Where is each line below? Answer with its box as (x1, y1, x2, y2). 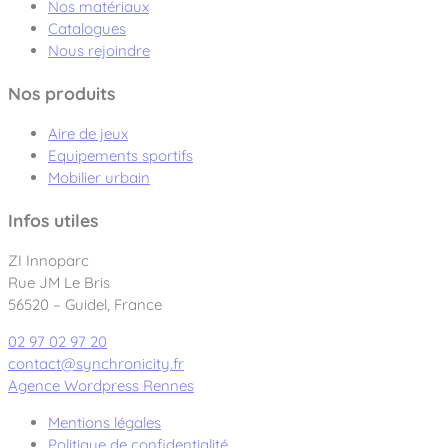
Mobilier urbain (48, 168, 150, 188)
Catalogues (48, 19, 126, 39)
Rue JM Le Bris (8, 273, 110, 293)
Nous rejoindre (48, 41, 150, 61)
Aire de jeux (48, 124, 128, 144)
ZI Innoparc (8, 251, 89, 271)
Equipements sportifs (48, 146, 193, 166)
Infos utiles (8, 208, 98, 231)
